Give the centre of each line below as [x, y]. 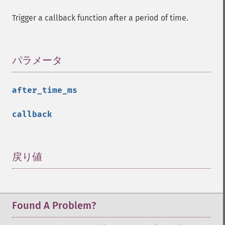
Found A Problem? [54, 205]
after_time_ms [45, 90]
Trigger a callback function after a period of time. [100, 18]
